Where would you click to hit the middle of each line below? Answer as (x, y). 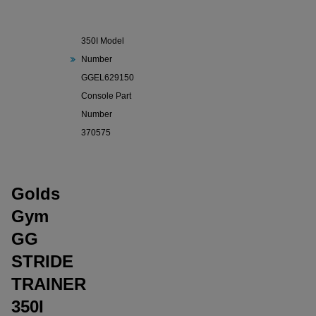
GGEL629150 (108, 78)
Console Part (106, 96)
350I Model (103, 41)
